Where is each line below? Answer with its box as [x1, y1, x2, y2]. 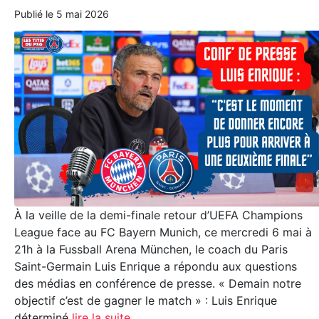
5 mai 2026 [56, 8, 109, 21]
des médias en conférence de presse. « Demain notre [14, 276, 301, 291]
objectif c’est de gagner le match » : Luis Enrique [14, 293, 277, 308]
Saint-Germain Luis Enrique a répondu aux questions [14, 258, 297, 273]
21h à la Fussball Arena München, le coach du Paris [14, 241, 288, 256]
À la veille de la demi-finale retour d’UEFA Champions [14, 207, 303, 222]
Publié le [14, 8, 56, 21]
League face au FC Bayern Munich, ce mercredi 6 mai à [14, 224, 312, 239]
